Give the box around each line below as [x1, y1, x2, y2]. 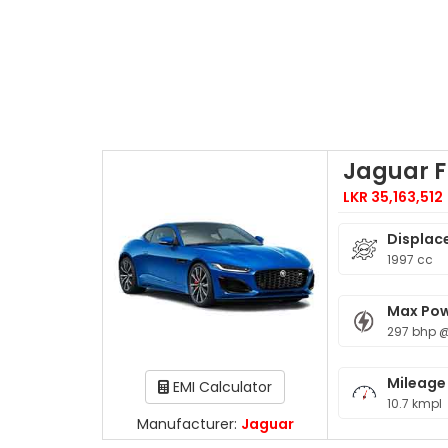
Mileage [386, 373, 446, 393]
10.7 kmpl [386, 395, 442, 412]
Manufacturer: [136, 414, 241, 435]
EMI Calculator [169, 377, 273, 398]
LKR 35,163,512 [343, 187, 444, 207]
